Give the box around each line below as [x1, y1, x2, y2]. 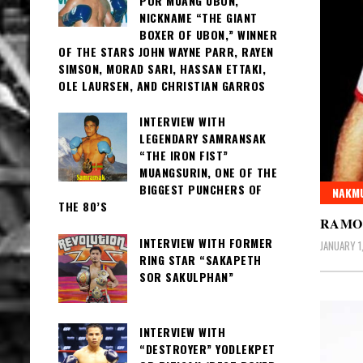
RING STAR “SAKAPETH [139, 250, 262, 268]
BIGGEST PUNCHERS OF [139, 181, 263, 199]
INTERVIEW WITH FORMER [139, 233, 273, 251]
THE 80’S [58, 198, 107, 216]
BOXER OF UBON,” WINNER [139, 26, 277, 43]
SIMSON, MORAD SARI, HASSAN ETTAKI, [58, 60, 266, 77]
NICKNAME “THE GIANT [139, 9, 258, 26]
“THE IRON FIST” [139, 147, 228, 164]
